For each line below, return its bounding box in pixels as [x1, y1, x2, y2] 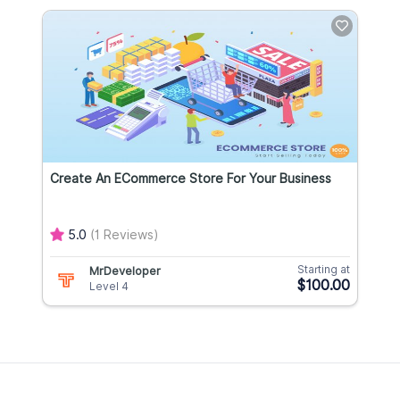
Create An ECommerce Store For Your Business [50, 171, 331, 187]
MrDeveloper [89, 264, 161, 279]
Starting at [297, 262, 350, 277]
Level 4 [89, 279, 129, 294]
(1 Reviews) [90, 228, 158, 243]
